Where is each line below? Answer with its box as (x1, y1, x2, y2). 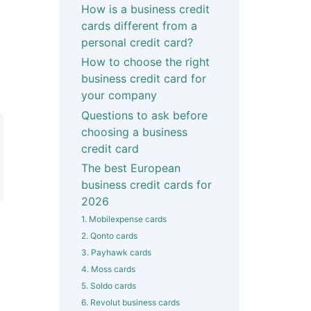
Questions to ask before (81, 108, 208, 122)
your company (81, 88, 157, 103)
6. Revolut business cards (81, 297, 180, 308)
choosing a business (81, 124, 187, 139)
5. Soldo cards (81, 280, 136, 292)
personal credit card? (81, 35, 193, 49)
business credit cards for (81, 178, 212, 192)
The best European (81, 161, 180, 176)
